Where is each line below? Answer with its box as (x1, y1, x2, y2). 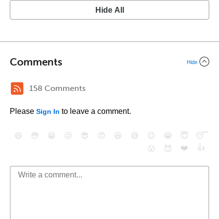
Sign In (36, 108, 60, 115)
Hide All (95, 6, 124, 14)
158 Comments (29, 84, 86, 93)
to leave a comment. (60, 107, 131, 115)
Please (10, 107, 36, 115)
